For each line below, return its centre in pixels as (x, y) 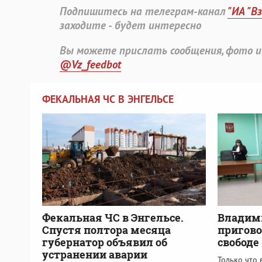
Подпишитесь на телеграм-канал (144, 11)
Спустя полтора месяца (106, 230)
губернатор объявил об (105, 242)
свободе (238, 242)
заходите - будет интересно (130, 25)
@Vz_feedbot (90, 65)
